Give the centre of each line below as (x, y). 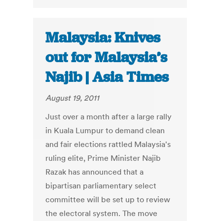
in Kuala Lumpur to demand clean (105, 130)
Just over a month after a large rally (109, 117)
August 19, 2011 (73, 98)
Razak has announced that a (95, 172)
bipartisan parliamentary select (101, 186)
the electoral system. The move (102, 213)
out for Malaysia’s (107, 57)
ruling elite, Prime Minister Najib (103, 158)
